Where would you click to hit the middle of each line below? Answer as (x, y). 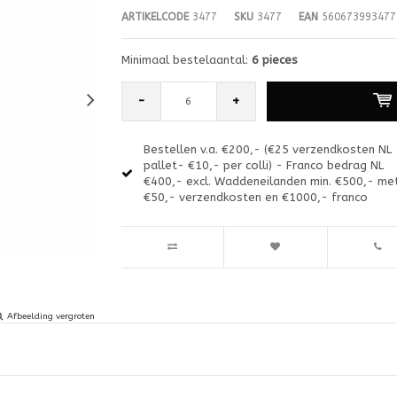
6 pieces (274, 59)
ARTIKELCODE (155, 16)
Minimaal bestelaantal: (186, 59)
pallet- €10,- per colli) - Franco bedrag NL (263, 165)
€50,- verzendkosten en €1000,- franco (255, 197)
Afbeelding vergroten (51, 316)
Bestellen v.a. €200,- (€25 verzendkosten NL (267, 149)
